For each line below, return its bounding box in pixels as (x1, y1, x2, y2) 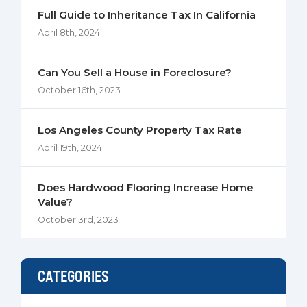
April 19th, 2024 (38, 143, 102, 153)
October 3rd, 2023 (38, 214, 119, 225)
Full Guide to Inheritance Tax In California (38, 8, 256, 21)
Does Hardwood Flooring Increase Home (38, 181, 254, 194)
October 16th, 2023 (38, 85, 121, 95)
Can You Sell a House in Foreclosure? (38, 66, 232, 79)
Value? (38, 195, 73, 208)
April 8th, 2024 (38, 27, 100, 38)
